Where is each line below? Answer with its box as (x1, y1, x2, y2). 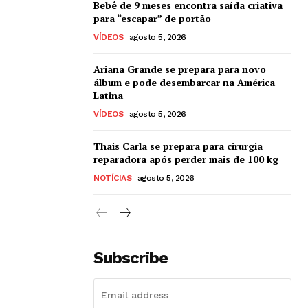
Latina (93, 88, 123, 102)
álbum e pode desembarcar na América (93, 75, 275, 89)
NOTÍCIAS (93, 173, 131, 183)
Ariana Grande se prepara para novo (93, 62, 266, 76)
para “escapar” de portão (93, 11, 211, 25)
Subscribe (93, 247, 168, 267)
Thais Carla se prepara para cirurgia (93, 139, 263, 153)
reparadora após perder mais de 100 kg (93, 152, 278, 166)
